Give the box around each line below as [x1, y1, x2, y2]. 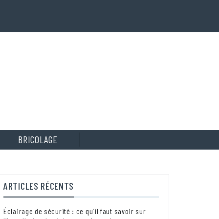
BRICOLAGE [18, 133, 58, 146]
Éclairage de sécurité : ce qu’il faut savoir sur [3, 206, 146, 216]
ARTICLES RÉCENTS [3, 179, 74, 192]
